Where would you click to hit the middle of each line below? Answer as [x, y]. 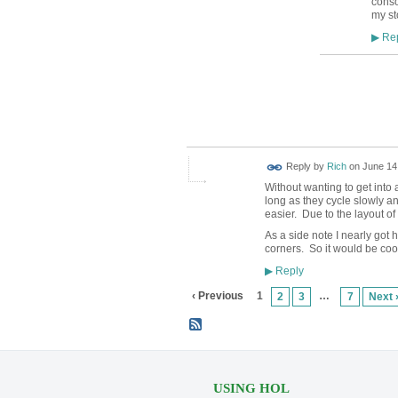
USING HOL [251, 389]
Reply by [305, 167]
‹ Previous [217, 295]
